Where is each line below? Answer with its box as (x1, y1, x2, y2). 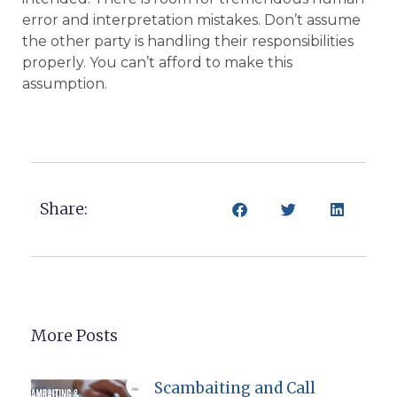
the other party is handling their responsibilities (22, 33, 354, 51)
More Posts (31, 324, 118, 346)
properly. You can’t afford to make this (22, 54, 292, 72)
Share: (40, 198, 88, 220)
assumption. (22, 75, 107, 93)
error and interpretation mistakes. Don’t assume (22, 12, 361, 29)
